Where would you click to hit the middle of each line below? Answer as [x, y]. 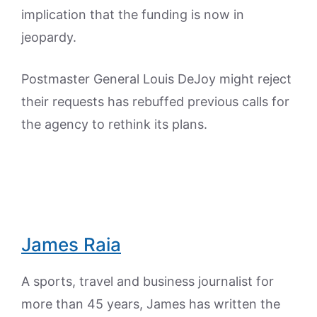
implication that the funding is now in [133, 15]
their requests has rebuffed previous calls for [155, 102]
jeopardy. [49, 38]
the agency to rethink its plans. [114, 125]
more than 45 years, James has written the [151, 304]
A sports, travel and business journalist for [148, 282]
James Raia [71, 245]
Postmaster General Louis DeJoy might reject [156, 79]
